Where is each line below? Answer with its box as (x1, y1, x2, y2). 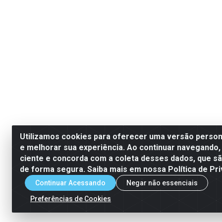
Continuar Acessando (35, 178, 106, 187)
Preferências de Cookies (30, 194, 111, 203)
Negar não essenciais (126, 178, 198, 187)
